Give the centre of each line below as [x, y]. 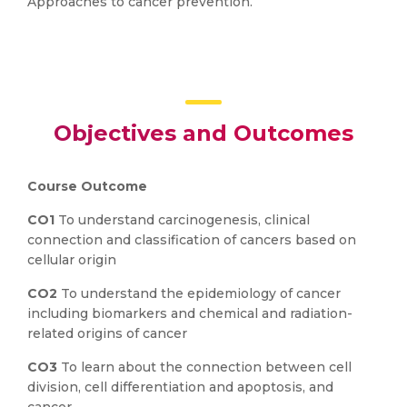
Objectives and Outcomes [203, 133]
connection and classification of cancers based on [192, 240]
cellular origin [72, 260]
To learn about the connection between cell [204, 367]
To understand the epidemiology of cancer [199, 293]
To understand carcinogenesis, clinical [182, 220]
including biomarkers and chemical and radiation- [190, 313]
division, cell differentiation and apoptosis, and [180, 387]
